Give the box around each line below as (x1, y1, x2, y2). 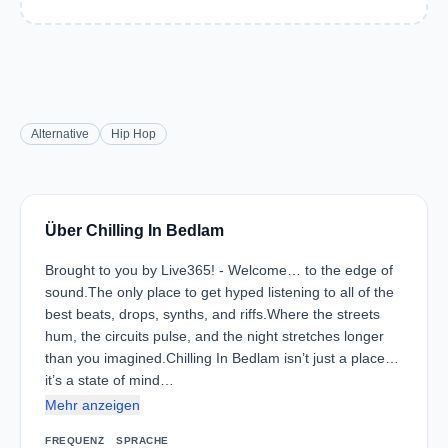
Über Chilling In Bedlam (45, 222, 224, 239)
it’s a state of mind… (45, 372, 174, 388)
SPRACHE (116, 435, 169, 446)
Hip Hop (111, 127, 156, 141)
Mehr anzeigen (45, 397, 140, 413)
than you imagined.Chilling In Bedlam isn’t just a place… (45, 350, 399, 366)
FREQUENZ (45, 435, 104, 446)
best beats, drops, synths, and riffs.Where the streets (45, 306, 380, 322)
